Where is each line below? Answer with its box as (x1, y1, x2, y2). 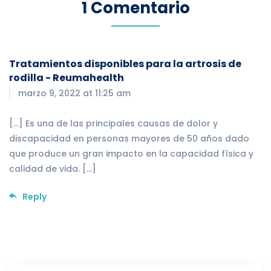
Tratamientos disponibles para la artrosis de (9, 56, 241, 71)
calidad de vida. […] (9, 162, 96, 175)
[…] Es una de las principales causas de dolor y (9, 117, 218, 129)
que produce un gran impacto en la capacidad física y (9, 147, 253, 160)
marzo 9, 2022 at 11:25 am (18, 87, 131, 99)
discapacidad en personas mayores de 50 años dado (9, 132, 249, 145)
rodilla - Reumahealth (9, 70, 124, 85)
